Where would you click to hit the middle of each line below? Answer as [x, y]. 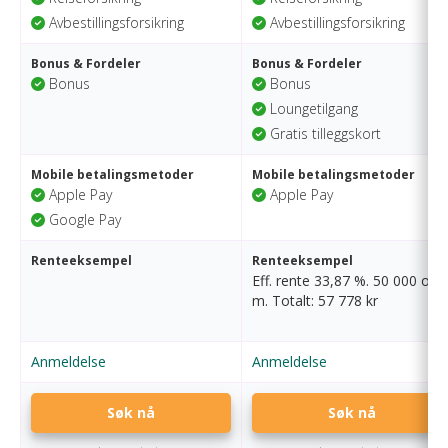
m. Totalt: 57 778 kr [315, 300]
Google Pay [83, 219]
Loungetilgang [312, 108]
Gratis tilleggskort [323, 133]
